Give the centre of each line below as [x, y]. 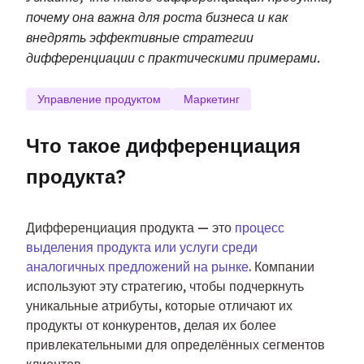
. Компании [282, 266]
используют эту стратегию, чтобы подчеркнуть [165, 286]
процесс [260, 227]
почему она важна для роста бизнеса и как [157, 17]
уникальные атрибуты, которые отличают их [159, 305]
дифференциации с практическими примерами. [173, 58]
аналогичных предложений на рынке [137, 266]
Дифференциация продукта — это [130, 227]
